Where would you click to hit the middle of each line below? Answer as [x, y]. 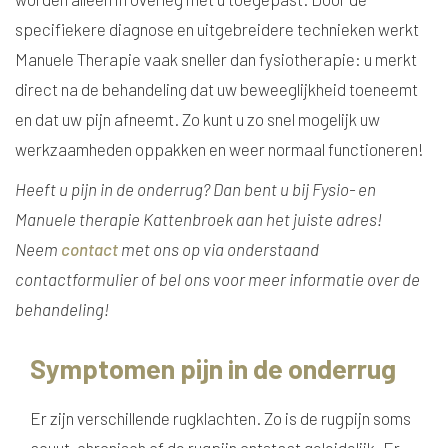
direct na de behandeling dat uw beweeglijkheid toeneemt [216, 89]
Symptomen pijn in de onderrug [213, 368]
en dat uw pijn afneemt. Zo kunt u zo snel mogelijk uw [197, 119]
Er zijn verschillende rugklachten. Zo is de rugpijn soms [220, 418]
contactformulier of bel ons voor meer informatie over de [217, 279]
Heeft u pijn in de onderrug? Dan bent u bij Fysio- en [195, 189]
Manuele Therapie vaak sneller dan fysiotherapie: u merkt [216, 59]
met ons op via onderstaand [218, 249]
